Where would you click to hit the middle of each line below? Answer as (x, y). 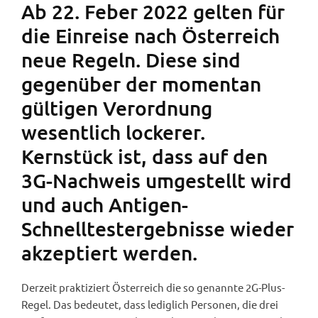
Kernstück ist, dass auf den (144, 156)
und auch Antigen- (105, 204)
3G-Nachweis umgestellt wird (157, 180)
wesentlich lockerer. (113, 132)
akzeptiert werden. (109, 252)
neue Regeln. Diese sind (131, 59)
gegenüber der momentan (141, 83)
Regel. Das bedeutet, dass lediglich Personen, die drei (150, 304)
